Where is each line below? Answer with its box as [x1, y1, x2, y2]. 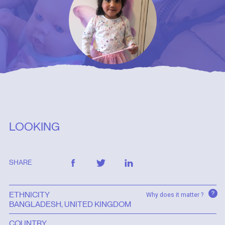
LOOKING [9, 119, 60, 134]
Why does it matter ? [146, 191, 205, 199]
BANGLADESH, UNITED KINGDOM [9, 199, 131, 209]
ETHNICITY [9, 190, 50, 200]
